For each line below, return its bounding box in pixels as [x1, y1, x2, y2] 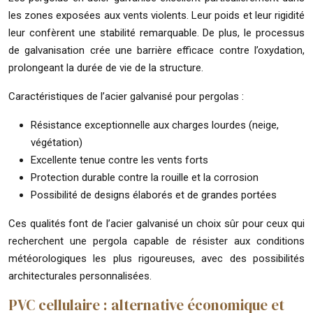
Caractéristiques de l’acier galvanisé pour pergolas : [8, 89, 244, 103]
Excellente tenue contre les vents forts [31, 153, 208, 166]
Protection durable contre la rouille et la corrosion [31, 170, 259, 184]
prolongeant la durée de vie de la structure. [8, 61, 203, 74]
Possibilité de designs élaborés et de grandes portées [31, 188, 277, 201]
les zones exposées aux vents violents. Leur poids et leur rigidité [8, 8, 305, 22]
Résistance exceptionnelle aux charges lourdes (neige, [31, 118, 279, 131]
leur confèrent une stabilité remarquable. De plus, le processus [8, 26, 305, 39]
